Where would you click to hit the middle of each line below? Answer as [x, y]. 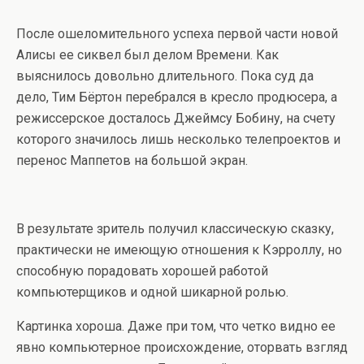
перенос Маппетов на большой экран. [132, 160]
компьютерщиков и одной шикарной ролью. [152, 292]
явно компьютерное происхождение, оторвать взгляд [182, 347]
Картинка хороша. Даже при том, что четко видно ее [176, 326]
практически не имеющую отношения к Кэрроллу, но [179, 250]
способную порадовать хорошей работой [142, 271]
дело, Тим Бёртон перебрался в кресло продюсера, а [177, 97]
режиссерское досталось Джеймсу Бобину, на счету [176, 118]
